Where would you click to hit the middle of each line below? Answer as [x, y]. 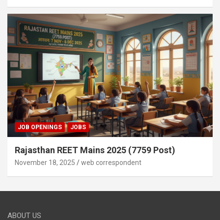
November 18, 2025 [45, 163]
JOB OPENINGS [40, 127]
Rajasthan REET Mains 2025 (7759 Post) [95, 150]
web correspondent [111, 163]
